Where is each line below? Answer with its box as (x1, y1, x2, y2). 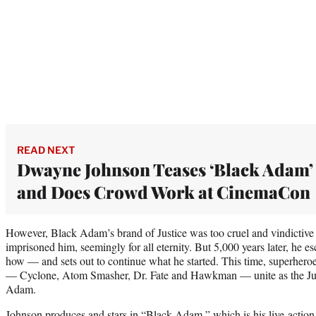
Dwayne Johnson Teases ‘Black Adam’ (17, 157, 313, 181)
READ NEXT (17, 143, 75, 156)
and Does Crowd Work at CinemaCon (17, 180, 310, 203)
